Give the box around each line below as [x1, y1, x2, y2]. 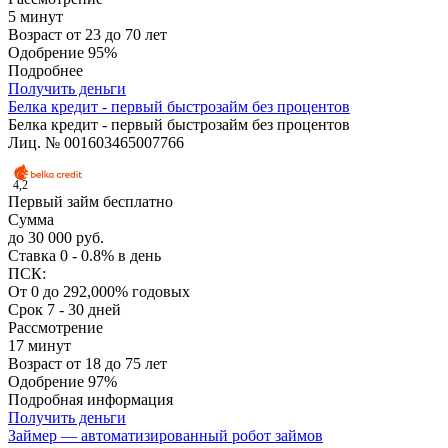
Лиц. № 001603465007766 [8, 134, 184, 152]
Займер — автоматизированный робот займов [8, 427, 323, 445]
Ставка [8, 247, 60, 265]
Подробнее [8, 62, 83, 80]
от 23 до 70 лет [66, 26, 167, 44]
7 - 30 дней [47, 301, 121, 319]
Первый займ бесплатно [8, 193, 173, 211]
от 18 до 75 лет [66, 355, 167, 373]
